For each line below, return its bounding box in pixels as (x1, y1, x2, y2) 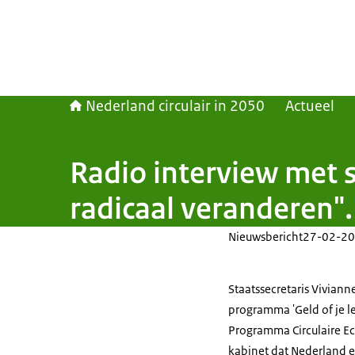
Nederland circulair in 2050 (86, 97, 265, 116)
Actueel (285, 97, 334, 116)
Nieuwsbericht (228, 229, 303, 244)
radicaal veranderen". (70, 189, 353, 227)
